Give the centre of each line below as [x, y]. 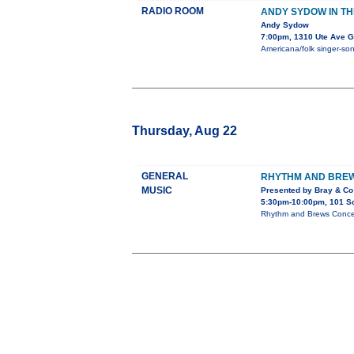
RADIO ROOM [173, 11]
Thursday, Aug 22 [185, 131]
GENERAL [165, 177]
